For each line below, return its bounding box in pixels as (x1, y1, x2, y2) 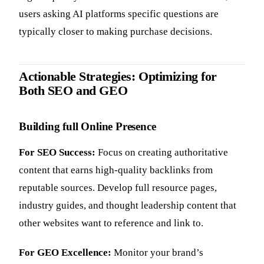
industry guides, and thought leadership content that (19, 199, 236, 211)
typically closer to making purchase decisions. (19, 26, 212, 38)
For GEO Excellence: (19, 247, 111, 259)
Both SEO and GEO (19, 84, 128, 98)
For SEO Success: (19, 146, 95, 158)
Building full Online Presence (19, 120, 156, 133)
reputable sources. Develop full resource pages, (19, 181, 217, 193)
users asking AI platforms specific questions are (19, 8, 219, 20)
